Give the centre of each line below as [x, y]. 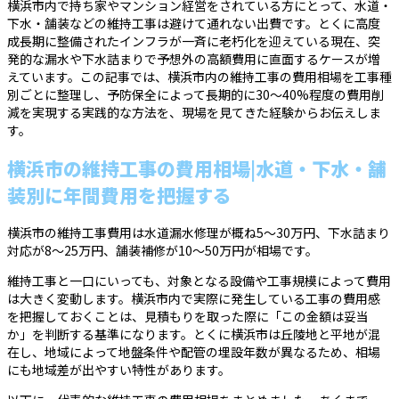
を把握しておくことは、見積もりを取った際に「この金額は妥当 [188, 317]
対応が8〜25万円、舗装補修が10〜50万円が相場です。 [163, 251]
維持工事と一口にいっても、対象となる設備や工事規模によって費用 [199, 281]
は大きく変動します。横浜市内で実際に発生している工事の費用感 [194, 299]
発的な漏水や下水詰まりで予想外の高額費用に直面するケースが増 [194, 59]
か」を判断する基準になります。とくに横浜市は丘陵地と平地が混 [194, 334]
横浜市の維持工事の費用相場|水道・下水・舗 [197, 168]
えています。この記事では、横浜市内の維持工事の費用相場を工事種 [199, 77]
